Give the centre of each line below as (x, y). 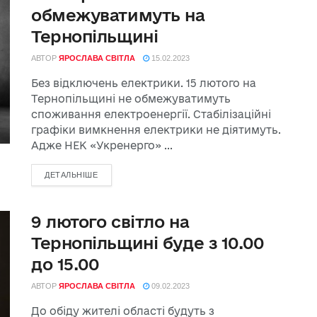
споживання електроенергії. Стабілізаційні (151, 114)
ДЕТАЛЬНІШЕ (71, 175)
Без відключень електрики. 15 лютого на (144, 83)
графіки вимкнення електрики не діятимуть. (156, 130)
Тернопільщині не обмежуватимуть (131, 99)
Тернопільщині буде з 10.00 (148, 243)
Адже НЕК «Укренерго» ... (102, 145)
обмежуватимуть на (118, 15)
